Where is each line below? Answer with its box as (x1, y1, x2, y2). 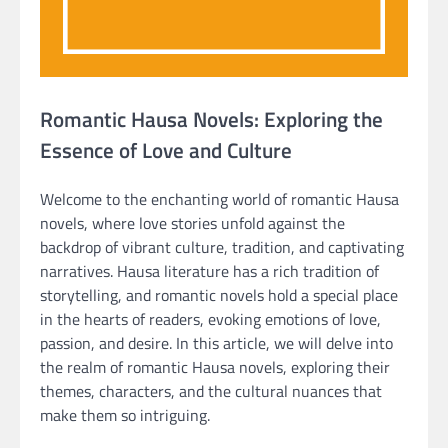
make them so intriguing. (40, 402, 210, 427)
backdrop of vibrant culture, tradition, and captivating (40, 234, 404, 259)
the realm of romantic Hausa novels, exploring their (40, 354, 390, 379)
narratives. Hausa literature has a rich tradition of (40, 258, 379, 283)
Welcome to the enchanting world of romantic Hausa (40, 186, 399, 211)
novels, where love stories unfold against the (40, 210, 345, 235)
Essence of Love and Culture (40, 133, 292, 166)
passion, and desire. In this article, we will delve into (40, 330, 393, 355)
